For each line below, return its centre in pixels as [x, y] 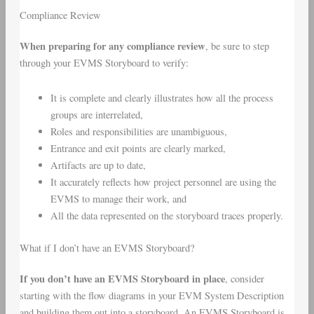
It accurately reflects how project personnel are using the [163, 182]
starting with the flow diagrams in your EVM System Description [151, 295]
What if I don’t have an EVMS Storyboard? [107, 247]
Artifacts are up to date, [98, 165]
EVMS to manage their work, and [118, 198]
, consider [244, 278]
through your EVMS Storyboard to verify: [104, 63]
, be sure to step [237, 46]
